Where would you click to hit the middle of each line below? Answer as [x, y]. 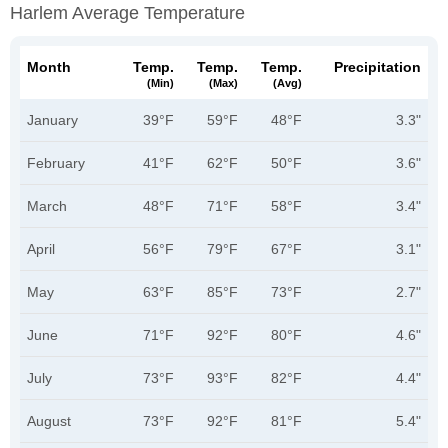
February [56, 163]
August [49, 421]
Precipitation [377, 67]
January [52, 120]
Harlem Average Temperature [127, 13]
